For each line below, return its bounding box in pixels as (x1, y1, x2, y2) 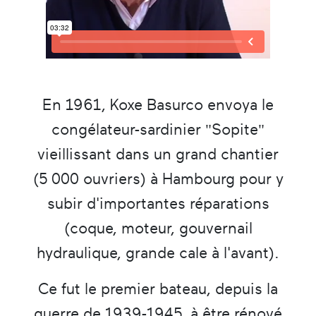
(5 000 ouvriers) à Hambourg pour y (32, 169, 284, 188)
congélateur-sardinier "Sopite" (51, 120, 265, 138)
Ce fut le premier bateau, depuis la (38, 279, 278, 298)
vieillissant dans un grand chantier (37, 145, 279, 163)
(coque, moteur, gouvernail (63, 219, 253, 237)
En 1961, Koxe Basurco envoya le (42, 95, 274, 114)
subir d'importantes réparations (47, 194, 269, 212)
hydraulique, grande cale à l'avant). (37, 243, 279, 262)
